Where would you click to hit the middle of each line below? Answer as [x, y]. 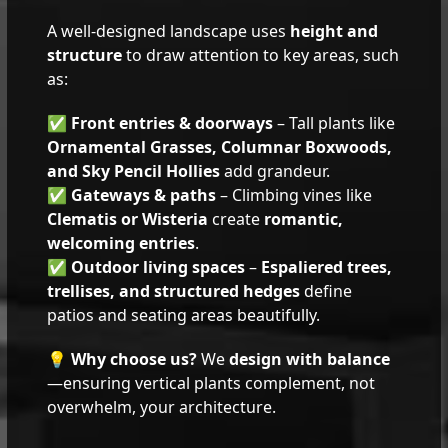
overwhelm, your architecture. [162, 406]
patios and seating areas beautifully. [184, 314]
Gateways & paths [144, 194]
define [326, 290]
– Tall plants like [334, 122]
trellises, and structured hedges [174, 290]
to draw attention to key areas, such [261, 54]
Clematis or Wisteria [128, 218]
